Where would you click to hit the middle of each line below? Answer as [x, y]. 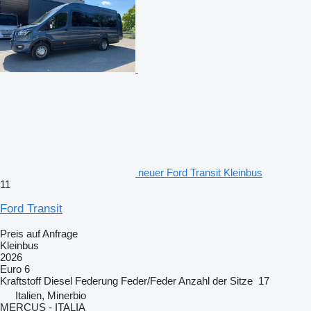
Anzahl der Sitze [216, 281]
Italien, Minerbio [51, 295]
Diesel [58, 281]
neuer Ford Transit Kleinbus [200, 173]
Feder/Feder [149, 281]
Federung [96, 281]
